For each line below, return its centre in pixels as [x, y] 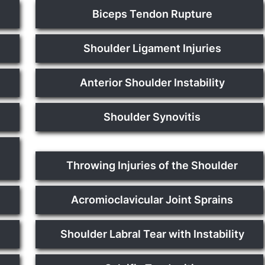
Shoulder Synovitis [152, 117]
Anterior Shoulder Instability [152, 83]
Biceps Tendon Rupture [152, 14]
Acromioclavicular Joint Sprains [152, 200]
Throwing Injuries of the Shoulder [152, 165]
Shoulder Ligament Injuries [152, 48]
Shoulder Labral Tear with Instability [152, 234]
